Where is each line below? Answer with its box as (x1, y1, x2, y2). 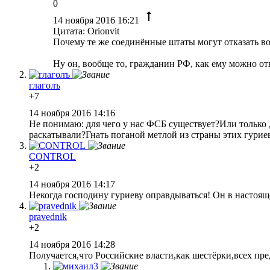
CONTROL (29, 151, 76, 162)
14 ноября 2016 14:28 (29, 239, 118, 250)
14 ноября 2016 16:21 (53, 14, 142, 25)
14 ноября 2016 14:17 (29, 178, 118, 189)
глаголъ (29, 80, 60, 90)
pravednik (29, 211, 67, 222)
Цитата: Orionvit (53, 25, 119, 36)
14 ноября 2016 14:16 (29, 107, 118, 118)
